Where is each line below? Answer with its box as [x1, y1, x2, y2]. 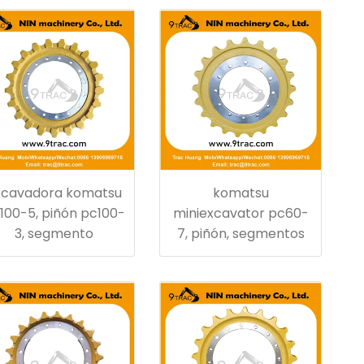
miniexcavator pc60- [172, 204, 309, 223]
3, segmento [14, 224, 93, 243]
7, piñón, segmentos [176, 224, 305, 243]
